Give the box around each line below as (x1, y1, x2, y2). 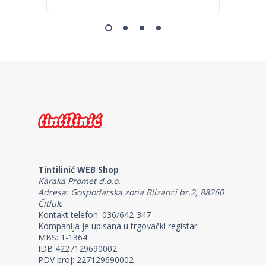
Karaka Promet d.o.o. (38, 175, 121, 186)
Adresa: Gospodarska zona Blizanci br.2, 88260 (38, 186, 224, 198)
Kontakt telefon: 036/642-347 (38, 209, 151, 220)
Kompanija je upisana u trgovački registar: (38, 220, 199, 232)
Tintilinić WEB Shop (38, 164, 119, 175)
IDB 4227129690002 (38, 243, 117, 254)
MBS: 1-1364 (38, 232, 87, 243)
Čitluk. (38, 198, 63, 209)
